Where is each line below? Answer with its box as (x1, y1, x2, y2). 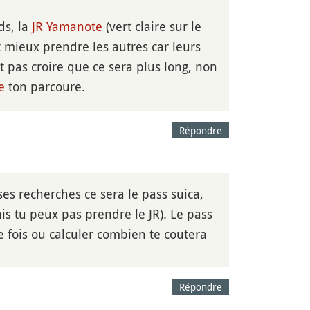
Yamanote (46, 18, 102, 35)
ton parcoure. (5, 78, 85, 95)
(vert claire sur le (102, 18, 201, 35)
